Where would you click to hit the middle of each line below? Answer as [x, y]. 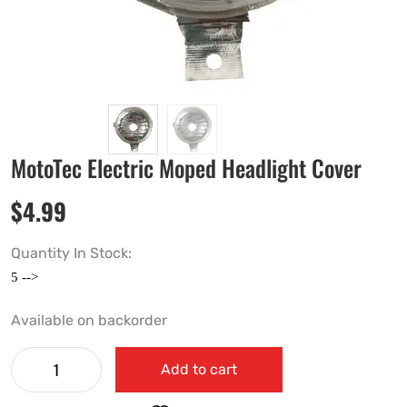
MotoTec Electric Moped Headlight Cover [186, 168]
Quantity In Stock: [73, 253]
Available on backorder [89, 321]
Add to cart [199, 370]
